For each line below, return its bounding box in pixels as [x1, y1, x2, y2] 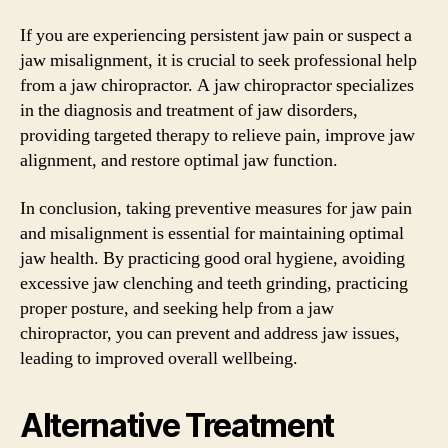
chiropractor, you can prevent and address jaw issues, [20, 321, 400, 345]
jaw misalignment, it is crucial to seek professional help [20, 49, 417, 72]
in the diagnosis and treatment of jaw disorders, [20, 99, 358, 122]
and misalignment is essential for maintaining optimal [20, 221, 404, 245]
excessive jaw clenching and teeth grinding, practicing [20, 271, 408, 295]
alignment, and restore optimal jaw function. [20, 149, 338, 172]
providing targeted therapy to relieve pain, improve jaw [20, 124, 415, 147]
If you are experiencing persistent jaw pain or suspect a [20, 24, 412, 47]
